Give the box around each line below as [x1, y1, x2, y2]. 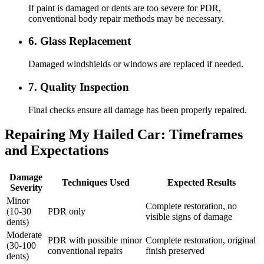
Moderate [6, 230, 42, 240]
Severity [9, 183, 42, 193]
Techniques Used [61, 177, 130, 188]
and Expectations [5, 143, 108, 159]
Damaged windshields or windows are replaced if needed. [28, 59, 243, 70]
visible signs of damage [146, 212, 232, 222]
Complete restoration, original [146, 235, 256, 246]
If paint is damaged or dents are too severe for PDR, [28, 2, 221, 13]
